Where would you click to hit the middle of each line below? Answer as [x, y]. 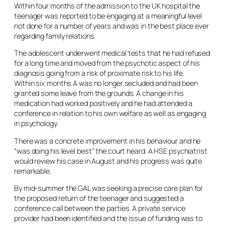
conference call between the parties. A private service [100, 208]
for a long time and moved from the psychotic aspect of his [107, 63]
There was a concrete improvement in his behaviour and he [107, 141]
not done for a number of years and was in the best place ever [111, 26]
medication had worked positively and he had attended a [103, 103]
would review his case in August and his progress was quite [108, 161]
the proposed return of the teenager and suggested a [99, 198]
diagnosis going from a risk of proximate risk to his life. [99, 73]
